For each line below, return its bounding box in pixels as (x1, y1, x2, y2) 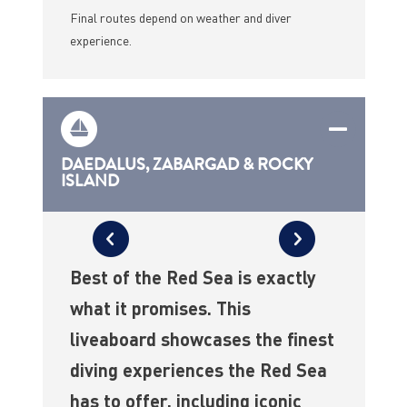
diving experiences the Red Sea (69, 358, 327, 382)
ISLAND (60, 169, 119, 194)
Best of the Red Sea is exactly (69, 265, 316, 290)
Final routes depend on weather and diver (69, 9, 292, 26)
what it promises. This (69, 296, 251, 321)
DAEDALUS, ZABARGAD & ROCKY (60, 153, 313, 177)
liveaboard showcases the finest (69, 327, 334, 352)
